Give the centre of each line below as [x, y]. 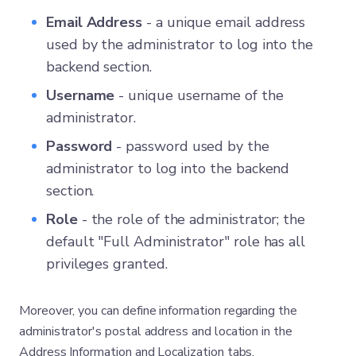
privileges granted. [107, 264]
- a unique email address [224, 22]
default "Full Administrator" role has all [176, 242]
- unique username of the [199, 95]
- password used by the [191, 146]
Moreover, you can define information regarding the [158, 311]
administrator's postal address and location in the [156, 331]
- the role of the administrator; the [192, 219]
